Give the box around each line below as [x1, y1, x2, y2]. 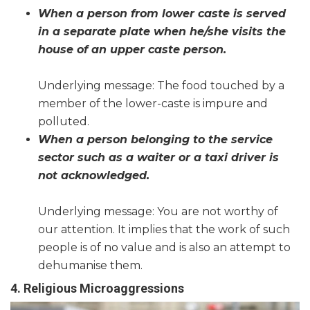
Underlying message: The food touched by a [38, 79, 284, 93]
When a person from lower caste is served [38, 7, 286, 21]
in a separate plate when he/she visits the [38, 25, 286, 39]
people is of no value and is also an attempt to [38, 241, 291, 255]
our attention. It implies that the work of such [38, 223, 290, 237]
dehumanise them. [38, 259, 143, 273]
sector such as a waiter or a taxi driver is [38, 151, 279, 165]
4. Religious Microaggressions [10, 281, 184, 296]
